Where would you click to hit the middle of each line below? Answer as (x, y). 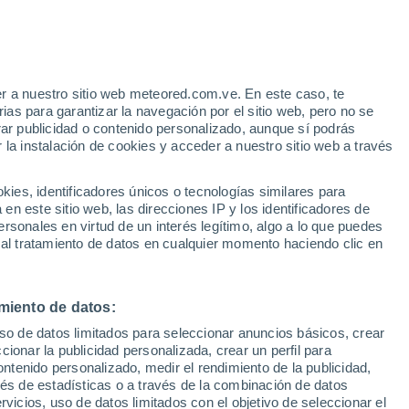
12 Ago (229, 266)
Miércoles (229, 244)
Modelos (115, 172)
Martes (124, 244)
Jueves (334, 244)
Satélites (52, 172)
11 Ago (124, 266)
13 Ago (334, 266)
